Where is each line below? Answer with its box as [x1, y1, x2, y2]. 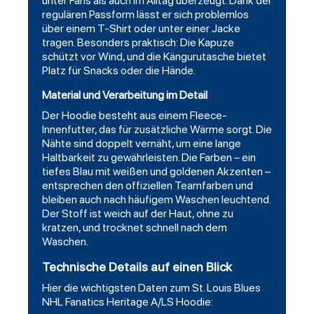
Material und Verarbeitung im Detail [42, 88, 207, 102]
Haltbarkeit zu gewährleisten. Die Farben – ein [42, 151, 256, 165]
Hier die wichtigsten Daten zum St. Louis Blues [42, 281, 261, 295]
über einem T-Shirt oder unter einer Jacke [42, 22, 240, 36]
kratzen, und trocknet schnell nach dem [42, 221, 227, 235]
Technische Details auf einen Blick [42, 259, 232, 275]
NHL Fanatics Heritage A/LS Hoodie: [42, 295, 213, 309]
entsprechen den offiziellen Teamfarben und [42, 179, 253, 193]
